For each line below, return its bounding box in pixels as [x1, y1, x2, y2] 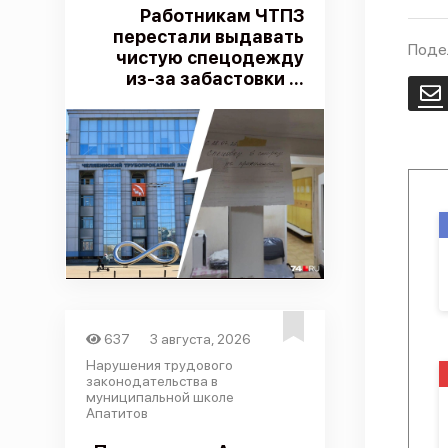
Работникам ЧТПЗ [139, 5, 304, 26]
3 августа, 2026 [150, 331, 252, 347]
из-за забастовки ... [125, 68, 304, 89]
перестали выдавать [112, 26, 304, 47]
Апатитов [85, 405, 148, 421]
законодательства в [85, 373, 218, 389]
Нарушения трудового [85, 357, 233, 373]
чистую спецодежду [115, 47, 304, 68]
